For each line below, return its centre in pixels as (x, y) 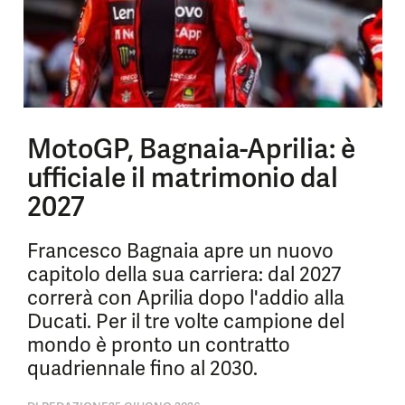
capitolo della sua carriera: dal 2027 (184, 274)
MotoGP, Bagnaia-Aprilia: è (191, 149)
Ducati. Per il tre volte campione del (186, 321)
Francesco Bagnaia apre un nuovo (180, 251)
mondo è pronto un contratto (159, 345)
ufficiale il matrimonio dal (183, 178)
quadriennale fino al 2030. (142, 368)
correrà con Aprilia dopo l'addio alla (186, 298)
